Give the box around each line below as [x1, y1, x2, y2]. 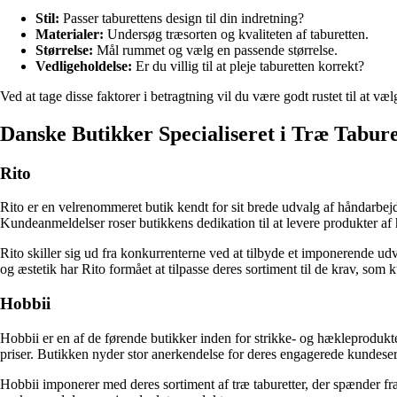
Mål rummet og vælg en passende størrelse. [93, 42, 338, 58]
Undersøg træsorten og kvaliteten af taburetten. [104, 26, 369, 42]
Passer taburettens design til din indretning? [59, 10, 304, 26]
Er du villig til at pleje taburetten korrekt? [132, 58, 364, 74]
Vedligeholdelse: [35, 58, 132, 74]
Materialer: [35, 26, 104, 42]
